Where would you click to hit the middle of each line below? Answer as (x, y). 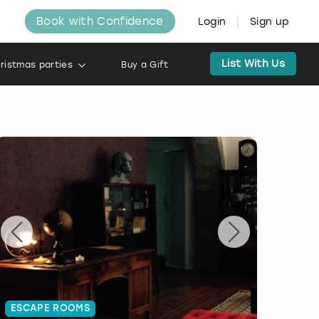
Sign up (270, 22)
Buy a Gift (145, 65)
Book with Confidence (100, 21)
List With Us (253, 64)
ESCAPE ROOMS (50, 308)
